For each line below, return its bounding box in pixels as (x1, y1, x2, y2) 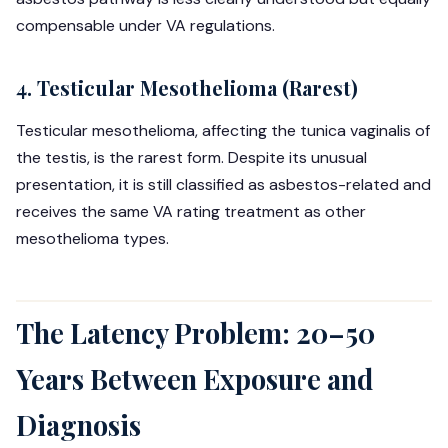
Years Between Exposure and (16, 361, 373, 397)
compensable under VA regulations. (16, 15, 275, 36)
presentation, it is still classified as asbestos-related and (16, 174, 431, 195)
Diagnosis (16, 407, 141, 443)
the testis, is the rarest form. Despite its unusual (16, 147, 367, 168)
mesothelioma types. (16, 228, 169, 249)
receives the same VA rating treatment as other (16, 201, 366, 222)
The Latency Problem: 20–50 (16, 315, 375, 351)
